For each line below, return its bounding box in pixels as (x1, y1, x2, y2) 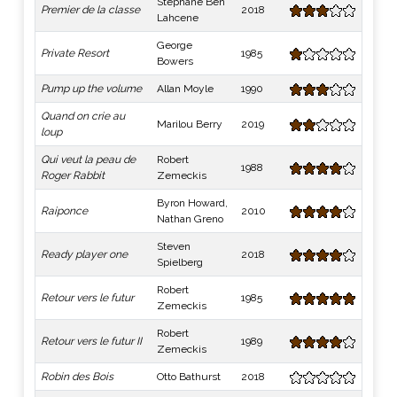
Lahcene (157, 12, 198, 24)
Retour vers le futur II (41, 335, 142, 347)
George (157, 39, 192, 51)
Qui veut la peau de (41, 153, 136, 166)
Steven (157, 240, 191, 253)
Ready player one (41, 248, 128, 261)
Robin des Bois (41, 370, 113, 383)
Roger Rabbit (41, 169, 105, 182)
